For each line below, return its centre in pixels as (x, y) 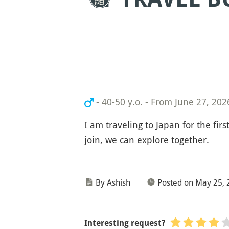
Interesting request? (124, 223)
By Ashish (113, 182)
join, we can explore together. (146, 140)
